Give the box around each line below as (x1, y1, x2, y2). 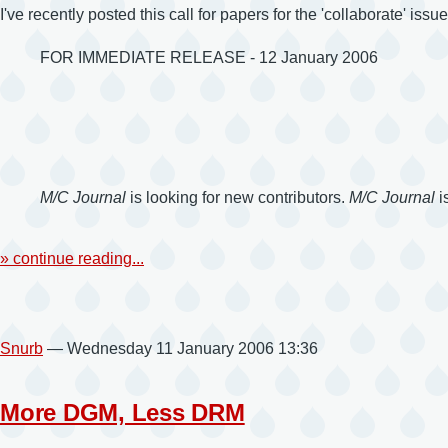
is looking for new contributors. (126, 188, 349, 206)
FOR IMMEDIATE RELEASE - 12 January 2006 (40, 48, 378, 66)
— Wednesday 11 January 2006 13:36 (47, 339, 318, 357)
